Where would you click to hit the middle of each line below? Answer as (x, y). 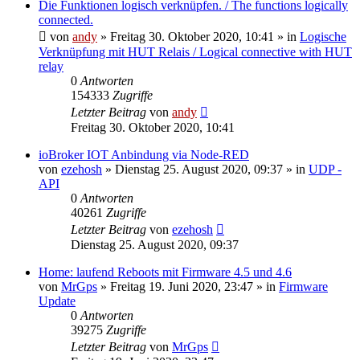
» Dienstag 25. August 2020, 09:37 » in (205, 169)
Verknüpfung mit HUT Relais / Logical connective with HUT (195, 51)
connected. (66, 19)
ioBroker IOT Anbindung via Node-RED (144, 154)
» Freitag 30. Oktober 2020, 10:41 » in (198, 36)
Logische (323, 36)
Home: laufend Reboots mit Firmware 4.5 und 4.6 (165, 272)
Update (57, 301)
